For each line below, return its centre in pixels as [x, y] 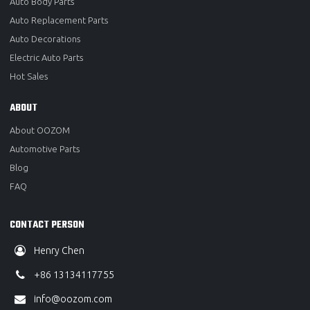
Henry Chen [60, 251]
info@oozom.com [73, 299]
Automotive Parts [45, 148]
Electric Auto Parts [47, 57]
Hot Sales [29, 76]
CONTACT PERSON [47, 225]
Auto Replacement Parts [59, 20]
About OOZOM [40, 130]
